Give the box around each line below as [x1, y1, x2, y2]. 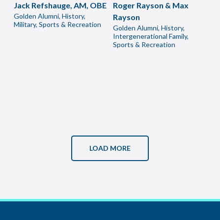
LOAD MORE [89, 144, 131, 152]
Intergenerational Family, [113, 32, 189, 40]
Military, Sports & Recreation [14, 20, 101, 28]
